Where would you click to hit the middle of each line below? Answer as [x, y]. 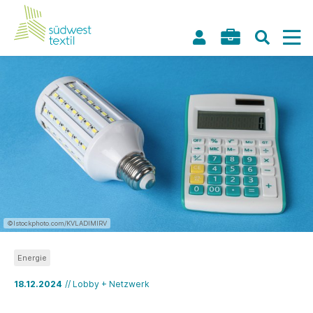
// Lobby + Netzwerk [107, 284]
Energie [32, 258]
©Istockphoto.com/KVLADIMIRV [57, 223]
